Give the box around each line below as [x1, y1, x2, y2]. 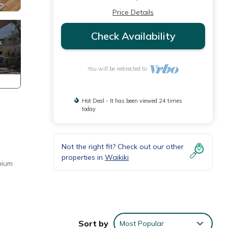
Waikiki [105, 153, 129, 162]
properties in [62, 153, 105, 162]
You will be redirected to [88, 65, 150, 72]
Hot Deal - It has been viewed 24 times [81, 97, 182, 104]
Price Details [112, 8, 154, 17]
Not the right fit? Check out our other [62, 142, 184, 151]
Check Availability [91, 30, 176, 42]
